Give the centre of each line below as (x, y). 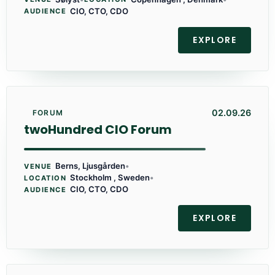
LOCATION (45, 178)
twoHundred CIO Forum (98, 130)
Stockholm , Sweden (110, 178)
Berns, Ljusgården (91, 166)
